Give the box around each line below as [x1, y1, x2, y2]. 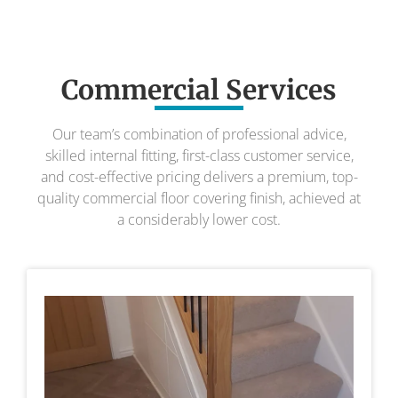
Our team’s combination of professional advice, [52, 123, 346, 144]
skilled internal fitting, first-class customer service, [44, 145, 354, 165]
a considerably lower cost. [117, 209, 281, 229]
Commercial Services [61, 72, 337, 107]
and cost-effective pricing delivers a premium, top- [40, 166, 358, 187]
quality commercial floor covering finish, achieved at [37, 187, 361, 208]
